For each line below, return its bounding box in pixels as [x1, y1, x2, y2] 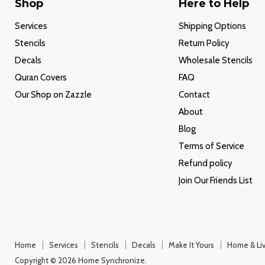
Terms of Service [178, 141, 244, 151]
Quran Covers [15, 72, 67, 83]
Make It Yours [169, 240, 214, 250]
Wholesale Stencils [178, 55, 253, 66]
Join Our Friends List [178, 175, 253, 186]
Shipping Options [178, 21, 246, 31]
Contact [178, 89, 210, 100]
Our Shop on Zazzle [15, 89, 92, 100]
